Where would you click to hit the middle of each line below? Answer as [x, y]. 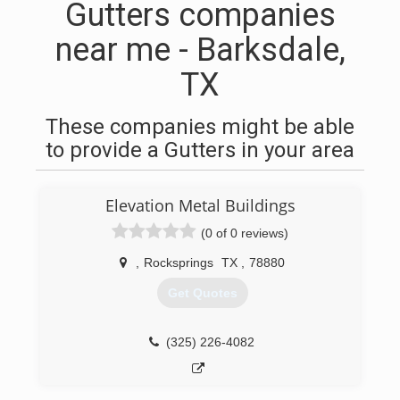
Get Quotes [202, 293]
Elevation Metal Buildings [200, 205]
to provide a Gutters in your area [200, 150]
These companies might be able [200, 127]
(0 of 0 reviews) [245, 233]
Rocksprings [179, 262]
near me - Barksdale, [200, 50]
